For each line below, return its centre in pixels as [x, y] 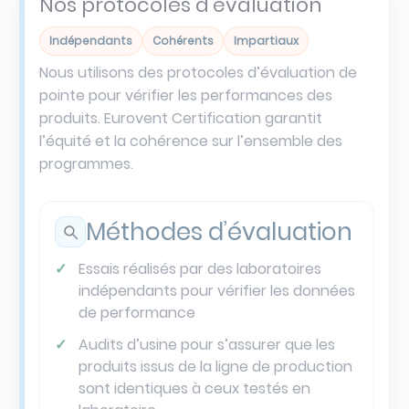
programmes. [86, 164]
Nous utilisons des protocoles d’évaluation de [198, 73]
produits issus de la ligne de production [215, 367]
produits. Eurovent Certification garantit [181, 119]
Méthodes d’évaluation [219, 232]
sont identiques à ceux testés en [194, 389]
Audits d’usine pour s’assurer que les [206, 345]
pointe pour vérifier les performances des [186, 96]
